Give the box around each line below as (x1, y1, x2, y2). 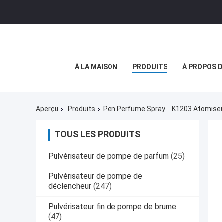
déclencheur (48, 181, 91, 191)
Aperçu (36, 105, 58, 113)
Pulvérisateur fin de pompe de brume (48, 202, 176, 212)
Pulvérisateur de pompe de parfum (48, 151, 169, 161)
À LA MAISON (75, 63, 117, 71)
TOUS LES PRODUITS (55, 129, 140, 140)
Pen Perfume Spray (103, 105, 165, 113)
